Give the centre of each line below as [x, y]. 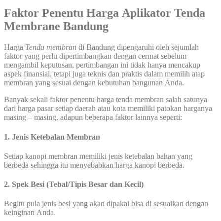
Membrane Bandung [56, 26]
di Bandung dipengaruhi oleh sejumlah [138, 47]
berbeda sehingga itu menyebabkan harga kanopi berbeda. [94, 165]
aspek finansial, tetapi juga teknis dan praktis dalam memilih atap [104, 74]
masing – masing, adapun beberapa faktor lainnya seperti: [93, 117]
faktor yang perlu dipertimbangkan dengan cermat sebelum [95, 56]
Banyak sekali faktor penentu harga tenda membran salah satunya [106, 100]
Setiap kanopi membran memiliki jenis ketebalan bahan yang [98, 156]
